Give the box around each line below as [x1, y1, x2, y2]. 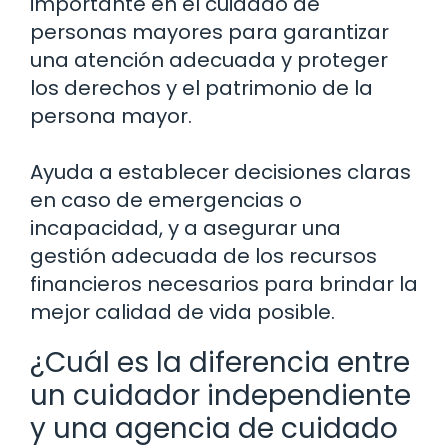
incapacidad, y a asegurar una [30, 214, 341, 243]
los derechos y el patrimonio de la [30, 74, 373, 103]
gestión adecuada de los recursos [30, 242, 377, 271]
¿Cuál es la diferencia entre [30, 343, 410, 383]
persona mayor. [30, 102, 192, 131]
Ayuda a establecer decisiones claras [30, 158, 411, 187]
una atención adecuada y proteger [30, 46, 388, 75]
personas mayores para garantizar [30, 18, 389, 47]
